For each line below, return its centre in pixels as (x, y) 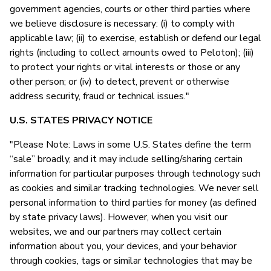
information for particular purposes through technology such (135, 173)
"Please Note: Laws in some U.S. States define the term (130, 144)
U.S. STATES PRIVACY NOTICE (81, 120)
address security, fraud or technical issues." (100, 96)
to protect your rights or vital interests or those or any (125, 67)
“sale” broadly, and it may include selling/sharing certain (126, 159)
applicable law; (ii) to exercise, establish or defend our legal (135, 38)
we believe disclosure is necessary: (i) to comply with (122, 23)
